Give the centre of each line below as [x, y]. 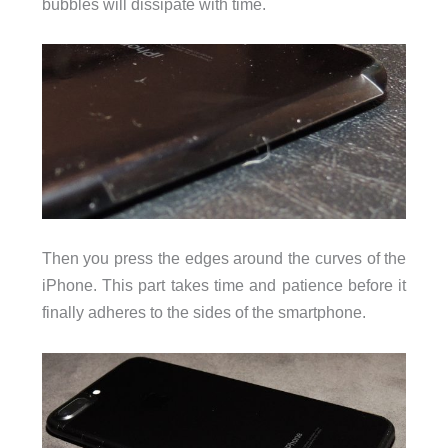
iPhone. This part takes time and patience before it [224, 285]
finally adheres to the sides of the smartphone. [203, 312]
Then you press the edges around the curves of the [224, 258]
